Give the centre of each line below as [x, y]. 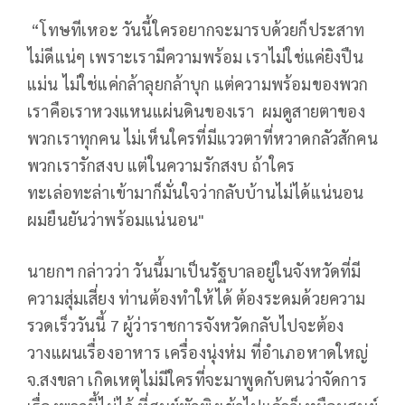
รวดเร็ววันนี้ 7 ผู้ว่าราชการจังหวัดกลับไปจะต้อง [186, 325]
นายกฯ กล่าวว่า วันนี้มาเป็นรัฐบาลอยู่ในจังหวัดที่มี [194, 270]
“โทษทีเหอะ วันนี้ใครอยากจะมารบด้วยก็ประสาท [196, 29]
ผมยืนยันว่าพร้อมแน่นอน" [116, 219]
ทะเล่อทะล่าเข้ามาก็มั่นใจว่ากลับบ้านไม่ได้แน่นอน [196, 192]
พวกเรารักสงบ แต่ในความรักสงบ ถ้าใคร [161, 165]
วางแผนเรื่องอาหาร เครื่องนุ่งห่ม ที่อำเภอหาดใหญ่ [198, 352]
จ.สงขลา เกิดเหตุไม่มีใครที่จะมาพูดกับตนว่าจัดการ [197, 379]
